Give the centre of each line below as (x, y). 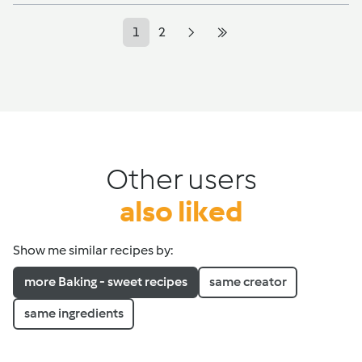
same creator (248, 282)
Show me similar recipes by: (93, 250)
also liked (181, 211)
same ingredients (74, 313)
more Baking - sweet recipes (105, 282)
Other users (181, 179)
